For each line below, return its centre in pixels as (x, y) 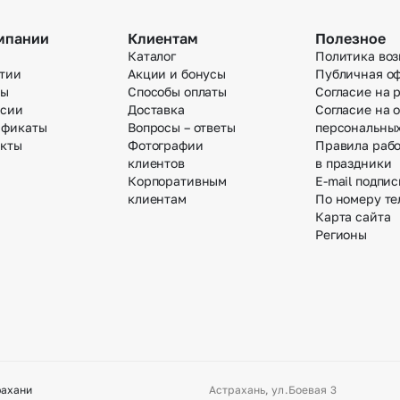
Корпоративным (178, 180)
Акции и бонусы (177, 73)
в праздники (354, 162)
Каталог (152, 55)
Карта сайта (353, 216)
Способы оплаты (178, 91)
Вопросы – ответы (182, 127)
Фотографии (166, 145)
